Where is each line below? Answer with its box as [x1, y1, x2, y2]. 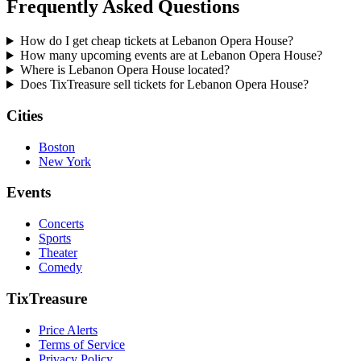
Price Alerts [39, 322, 98, 337]
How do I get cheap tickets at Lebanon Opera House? [19, 34, 293, 48]
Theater [39, 246, 77, 260]
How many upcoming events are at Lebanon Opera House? [19, 48, 322, 63]
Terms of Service [39, 337, 125, 351]
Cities [6, 106, 43, 124]
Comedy [39, 260, 82, 275]
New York [39, 154, 91, 168]
